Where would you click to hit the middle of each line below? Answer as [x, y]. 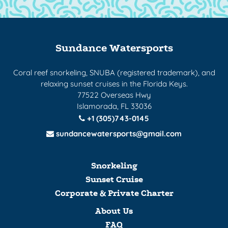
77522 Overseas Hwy [114, 95]
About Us [114, 211]
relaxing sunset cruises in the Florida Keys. [114, 84]
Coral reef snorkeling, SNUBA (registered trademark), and [114, 73]
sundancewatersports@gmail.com [118, 133]
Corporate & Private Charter [114, 194]
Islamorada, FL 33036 [114, 106]
